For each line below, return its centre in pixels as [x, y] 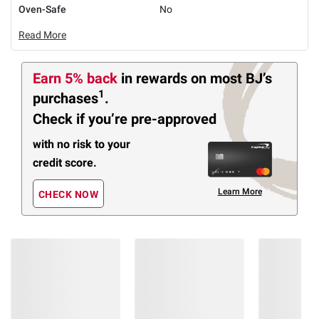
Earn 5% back [77, 78]
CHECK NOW [68, 195]
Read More [42, 35]
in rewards [156, 78]
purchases [66, 98]
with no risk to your [82, 144]
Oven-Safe [42, 9]
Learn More [240, 191]
